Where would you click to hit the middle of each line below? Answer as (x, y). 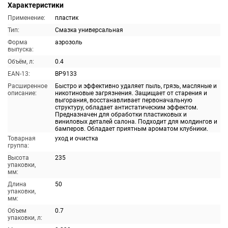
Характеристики (36, 5)
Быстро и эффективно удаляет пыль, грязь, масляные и (136, 86)
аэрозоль (69, 42)
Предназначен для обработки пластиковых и (121, 115)
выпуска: (21, 49)
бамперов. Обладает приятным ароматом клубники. (132, 129)
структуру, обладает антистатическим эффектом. (126, 107)
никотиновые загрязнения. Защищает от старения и (131, 93)
